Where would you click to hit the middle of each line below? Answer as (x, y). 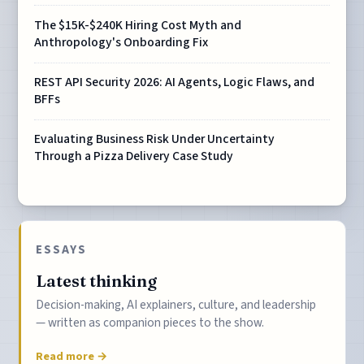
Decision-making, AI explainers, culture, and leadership (176, 304)
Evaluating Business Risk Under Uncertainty (155, 139)
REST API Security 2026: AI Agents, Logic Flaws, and (175, 82)
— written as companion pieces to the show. (150, 322)
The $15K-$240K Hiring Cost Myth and (138, 26)
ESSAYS (62, 249)
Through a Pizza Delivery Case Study (134, 156)
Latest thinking (97, 280)
